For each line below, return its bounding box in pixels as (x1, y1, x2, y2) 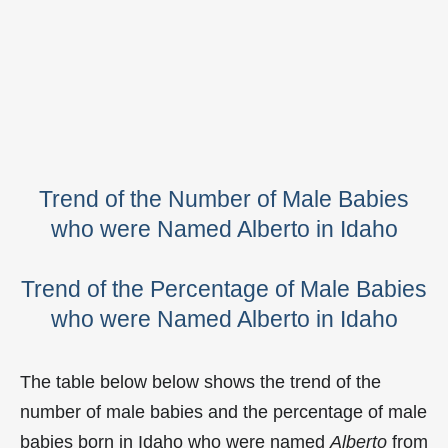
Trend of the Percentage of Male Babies (21, 276, 427, 302)
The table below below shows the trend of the (20, 372, 381, 392)
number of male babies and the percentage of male (20, 402, 427, 422)
